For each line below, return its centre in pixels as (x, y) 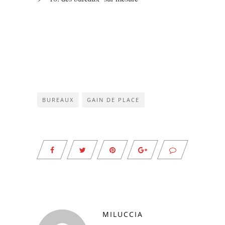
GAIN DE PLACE (113, 99)
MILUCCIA (123, 214)
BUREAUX (58, 99)
